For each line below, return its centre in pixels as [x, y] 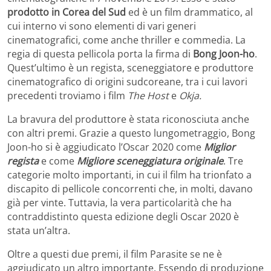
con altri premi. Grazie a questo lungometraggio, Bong [131, 133]
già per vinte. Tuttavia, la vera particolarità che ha [119, 202]
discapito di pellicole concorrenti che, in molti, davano [130, 188]
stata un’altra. [39, 230]
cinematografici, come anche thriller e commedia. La [126, 40]
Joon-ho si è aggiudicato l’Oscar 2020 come [106, 147]
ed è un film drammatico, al [189, 12]
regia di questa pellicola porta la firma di [100, 54]
